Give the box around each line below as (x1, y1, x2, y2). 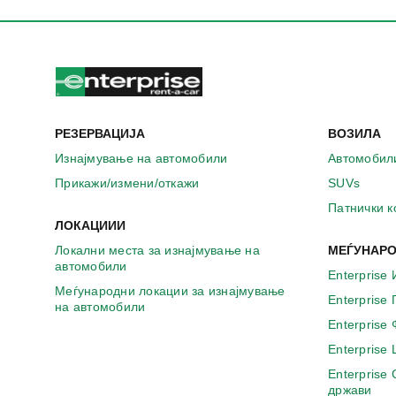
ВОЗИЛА (328, 126, 381, 141)
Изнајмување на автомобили (55, 151, 228, 166)
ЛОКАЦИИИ (55, 218, 126, 233)
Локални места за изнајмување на (55, 243, 260, 258)
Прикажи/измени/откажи (55, 176, 200, 191)
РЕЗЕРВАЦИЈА (55, 126, 145, 141)
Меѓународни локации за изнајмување (55, 284, 286, 299)
